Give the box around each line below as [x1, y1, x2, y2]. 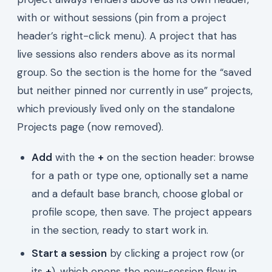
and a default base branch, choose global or [32, 186, 243, 200]
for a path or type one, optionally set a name [32, 168, 248, 182]
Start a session [32, 246, 107, 260]
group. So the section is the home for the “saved [17, 65, 251, 79]
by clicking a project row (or [107, 246, 245, 260]
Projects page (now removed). [17, 120, 163, 134]
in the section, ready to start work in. [32, 223, 208, 237]
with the [52, 150, 98, 164]
